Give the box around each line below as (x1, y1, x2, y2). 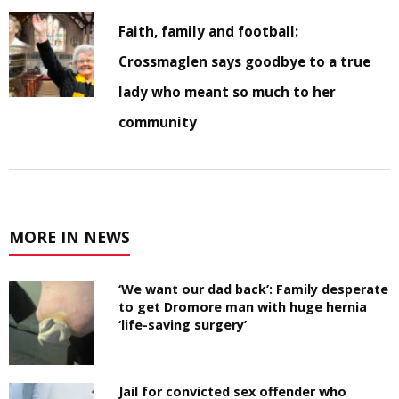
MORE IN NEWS (9, 225, 130, 248)
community (118, 112, 198, 131)
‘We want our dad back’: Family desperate (118, 280, 389, 297)
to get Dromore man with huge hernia (118, 297, 368, 315)
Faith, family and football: (118, 21, 299, 40)
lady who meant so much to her (118, 82, 337, 101)
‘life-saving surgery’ (118, 315, 248, 333)
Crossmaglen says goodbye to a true (118, 52, 371, 70)
